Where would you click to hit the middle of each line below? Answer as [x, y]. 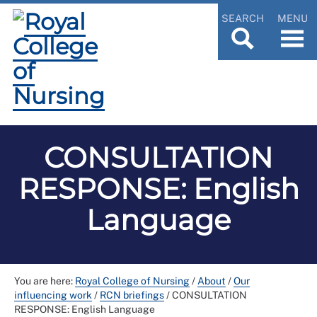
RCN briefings [132, 295]
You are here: [45, 281]
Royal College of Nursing [132, 281]
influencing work [53, 295]
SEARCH [243, 18]
